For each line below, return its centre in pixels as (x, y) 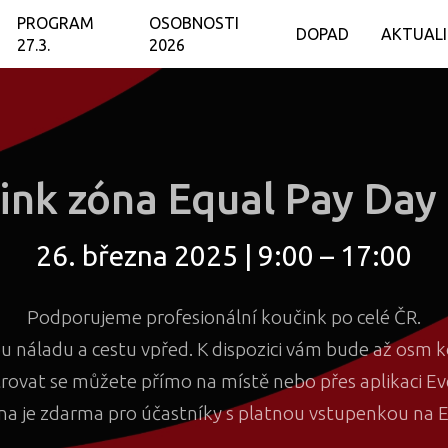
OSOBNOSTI (194, 23)
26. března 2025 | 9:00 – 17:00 (223, 256)
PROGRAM (56, 23)
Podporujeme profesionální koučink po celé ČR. (223, 317)
